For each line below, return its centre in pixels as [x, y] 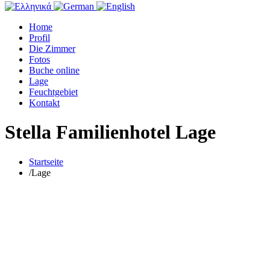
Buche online [54, 70]
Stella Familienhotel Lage [110, 132]
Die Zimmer [52, 49]
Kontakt [44, 103]
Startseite [46, 162]
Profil [39, 38]
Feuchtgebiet [53, 92]
